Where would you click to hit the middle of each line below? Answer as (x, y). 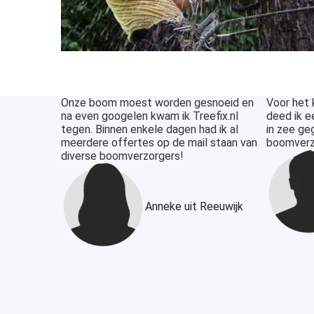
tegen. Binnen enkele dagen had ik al (150, 130)
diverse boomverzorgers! (122, 156)
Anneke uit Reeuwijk (194, 206)
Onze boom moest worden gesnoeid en (157, 103)
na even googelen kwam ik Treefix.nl (150, 116)
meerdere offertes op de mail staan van (159, 143)
